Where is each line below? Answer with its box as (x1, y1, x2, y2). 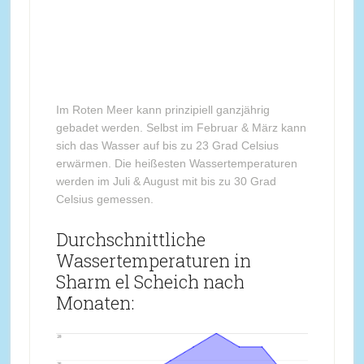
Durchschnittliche (55, 227, 206, 251)
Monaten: (55, 291, 134, 314)
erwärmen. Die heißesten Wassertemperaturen (55, 157, 297, 170)
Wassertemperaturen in (55, 249, 251, 272)
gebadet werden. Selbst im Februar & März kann (55, 121, 306, 134)
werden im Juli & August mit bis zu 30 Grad (55, 175, 276, 188)
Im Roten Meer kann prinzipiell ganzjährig (55, 103, 270, 116)
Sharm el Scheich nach (55, 270, 245, 293)
